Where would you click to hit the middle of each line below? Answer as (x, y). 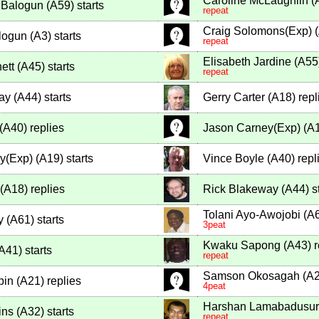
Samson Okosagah (251, 276)
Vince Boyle (234, 159)
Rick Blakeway (241, 189)
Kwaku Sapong (242, 246)
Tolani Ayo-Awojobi (252, 215)
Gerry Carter (234, 98)
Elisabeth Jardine (247, 62)
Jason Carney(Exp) (252, 128)
